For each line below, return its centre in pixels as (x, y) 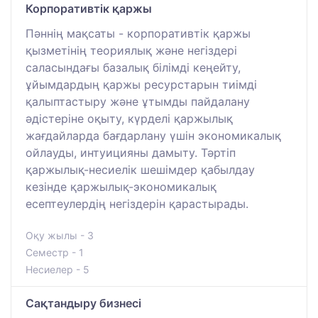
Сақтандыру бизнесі (83, 303)
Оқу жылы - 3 (60, 235)
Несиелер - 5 (57, 269)
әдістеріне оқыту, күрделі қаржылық (129, 118)
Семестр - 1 (55, 252)
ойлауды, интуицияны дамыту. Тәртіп (131, 152)
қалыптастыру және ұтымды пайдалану (138, 101)
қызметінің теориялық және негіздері (131, 50)
